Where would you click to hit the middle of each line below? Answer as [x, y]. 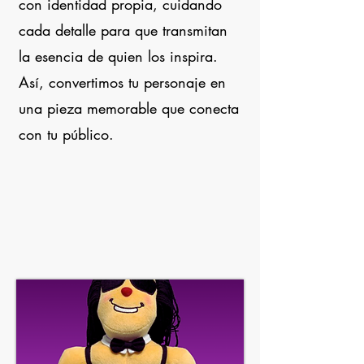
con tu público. [66, 134]
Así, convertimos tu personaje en [122, 82]
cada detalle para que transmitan [123, 30]
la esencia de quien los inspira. [118, 56]
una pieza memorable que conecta [129, 108]
